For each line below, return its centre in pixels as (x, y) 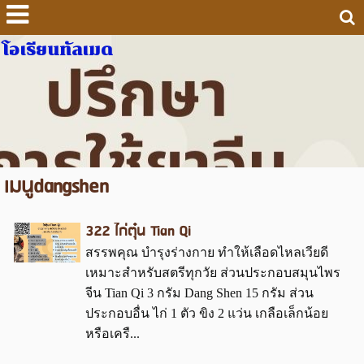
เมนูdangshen (56, 187)
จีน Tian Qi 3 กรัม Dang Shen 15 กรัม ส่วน (199, 293)
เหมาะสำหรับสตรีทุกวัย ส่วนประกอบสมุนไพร (212, 273)
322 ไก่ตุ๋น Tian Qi (138, 232)
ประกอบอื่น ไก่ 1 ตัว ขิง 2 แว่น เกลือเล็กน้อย (206, 314)
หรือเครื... (112, 334)
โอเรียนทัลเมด (58, 50)
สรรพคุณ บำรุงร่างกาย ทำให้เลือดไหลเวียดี (206, 253)
